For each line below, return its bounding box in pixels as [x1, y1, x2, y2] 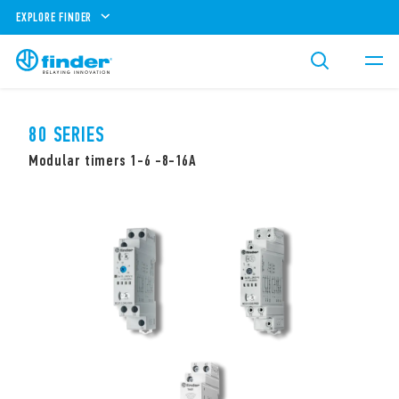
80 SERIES [28, 122, 105, 147]
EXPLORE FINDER [16, 9, 93, 25]
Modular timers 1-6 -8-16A [28, 151, 197, 170]
